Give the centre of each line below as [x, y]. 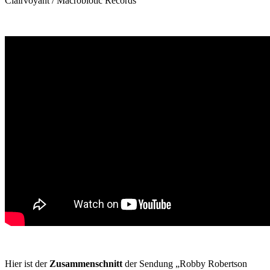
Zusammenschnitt [86, 263]
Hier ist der [27, 263]
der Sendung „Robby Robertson [185, 263]
